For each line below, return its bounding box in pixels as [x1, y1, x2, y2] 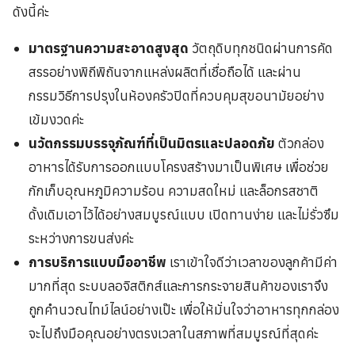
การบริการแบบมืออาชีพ [29, 253, 170, 271]
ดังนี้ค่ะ [13, 2, 49, 21]
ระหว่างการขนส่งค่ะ [29, 229, 135, 247]
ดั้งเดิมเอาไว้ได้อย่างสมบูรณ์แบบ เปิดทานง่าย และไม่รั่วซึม [29, 205, 340, 223]
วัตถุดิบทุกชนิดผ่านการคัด [192, 39, 334, 57]
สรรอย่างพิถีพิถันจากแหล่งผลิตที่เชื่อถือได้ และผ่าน [29, 63, 302, 81]
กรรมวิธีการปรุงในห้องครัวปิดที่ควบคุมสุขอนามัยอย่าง [29, 86, 325, 105]
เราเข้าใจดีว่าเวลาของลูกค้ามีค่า [170, 253, 338, 271]
